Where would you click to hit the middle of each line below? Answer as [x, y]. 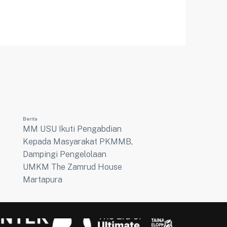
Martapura [43, 180]
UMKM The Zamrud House [73, 167]
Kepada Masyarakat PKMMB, [78, 142]
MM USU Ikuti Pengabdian [72, 129]
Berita [30, 119]
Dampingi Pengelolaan [65, 155]
